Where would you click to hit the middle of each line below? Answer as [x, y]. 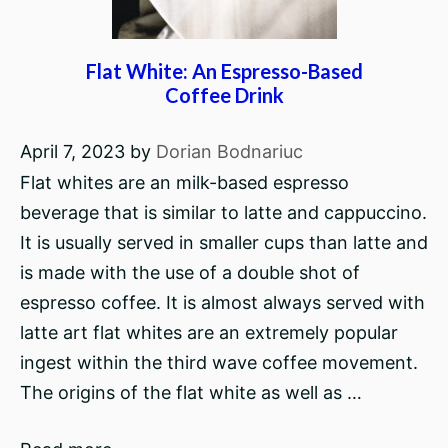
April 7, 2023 [72, 151]
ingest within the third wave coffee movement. [219, 362]
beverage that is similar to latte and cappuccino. [223, 212]
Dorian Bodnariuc [229, 151]
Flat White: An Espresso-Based [224, 71]
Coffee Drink [224, 95]
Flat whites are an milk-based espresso [184, 182]
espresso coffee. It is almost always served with [222, 302]
